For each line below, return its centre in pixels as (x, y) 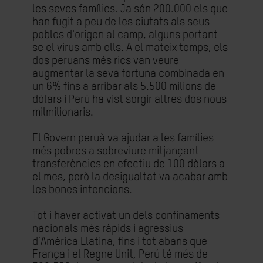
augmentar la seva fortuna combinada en (128, 74)
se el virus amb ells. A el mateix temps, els (130, 48)
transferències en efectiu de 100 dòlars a (129, 164)
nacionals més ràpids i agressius (108, 229)
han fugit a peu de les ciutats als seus (121, 22)
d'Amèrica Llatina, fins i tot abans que (120, 242)
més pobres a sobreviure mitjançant (116, 151)
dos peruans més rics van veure (106, 61)
